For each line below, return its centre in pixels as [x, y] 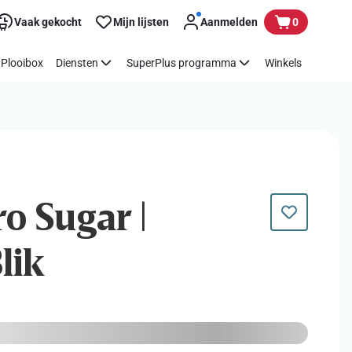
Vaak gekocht [48, 22]
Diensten [77, 62]
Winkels [283, 62]
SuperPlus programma [181, 62]
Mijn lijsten [141, 22]
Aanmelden [229, 22]
